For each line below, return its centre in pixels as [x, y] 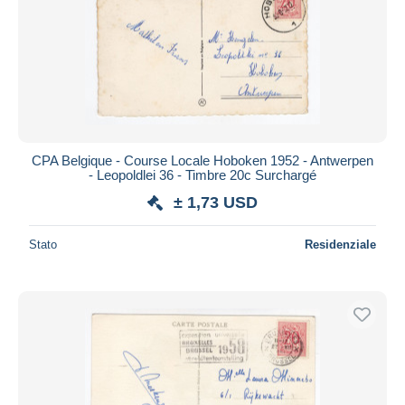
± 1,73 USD [216, 202]
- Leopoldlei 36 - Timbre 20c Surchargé [202, 174]
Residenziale [340, 244]
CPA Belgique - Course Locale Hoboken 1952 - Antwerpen [202, 160]
